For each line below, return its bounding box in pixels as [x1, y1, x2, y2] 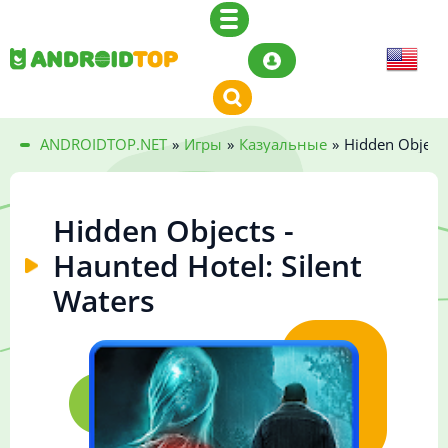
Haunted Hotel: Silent [53, 245, 362, 287]
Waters [53, 280, 155, 322]
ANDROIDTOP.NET [40, 134, 167, 154]
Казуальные [239, 134, 327, 154]
